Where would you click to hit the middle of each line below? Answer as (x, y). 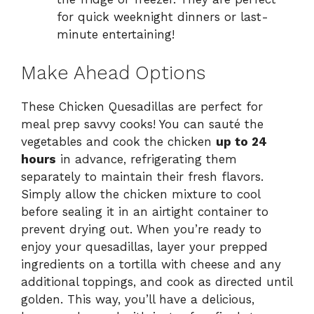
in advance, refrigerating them (146, 159)
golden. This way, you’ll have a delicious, (138, 299)
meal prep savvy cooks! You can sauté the (142, 124)
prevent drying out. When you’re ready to (141, 229)
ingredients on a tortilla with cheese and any (151, 264)
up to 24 (241, 141)
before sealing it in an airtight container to (145, 211)
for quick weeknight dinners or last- (163, 17)
